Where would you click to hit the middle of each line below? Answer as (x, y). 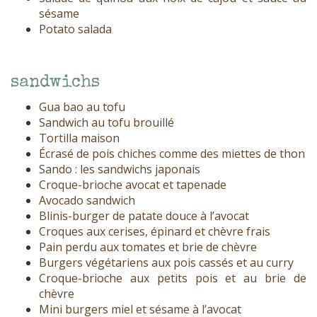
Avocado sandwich (87, 201)
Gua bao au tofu (82, 107)
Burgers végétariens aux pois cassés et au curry (166, 263)
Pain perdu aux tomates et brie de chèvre (148, 247)
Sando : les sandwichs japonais (120, 169)
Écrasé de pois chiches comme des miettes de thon (172, 154)
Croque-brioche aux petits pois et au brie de (173, 278)
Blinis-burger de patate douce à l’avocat (144, 216)
